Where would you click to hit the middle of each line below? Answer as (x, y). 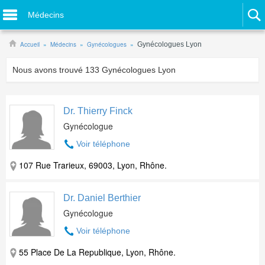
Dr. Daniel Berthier (102, 198)
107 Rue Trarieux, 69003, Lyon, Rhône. (93, 165)
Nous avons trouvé (49, 70)
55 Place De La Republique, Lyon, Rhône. (97, 252)
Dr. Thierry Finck (98, 111)
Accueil (30, 44)
